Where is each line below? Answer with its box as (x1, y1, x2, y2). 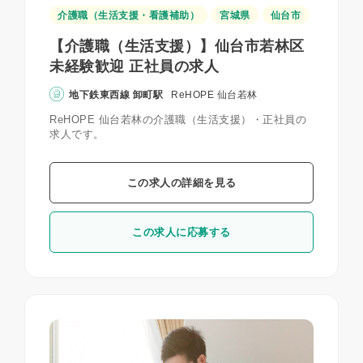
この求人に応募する (132, 226, 231, 239)
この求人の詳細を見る (126, 177, 237, 190)
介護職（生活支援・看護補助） (58, 10, 199, 22)
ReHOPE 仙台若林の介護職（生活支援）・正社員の (49, 113, 306, 126)
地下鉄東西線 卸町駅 (69, 89, 163, 101)
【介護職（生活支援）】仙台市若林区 (49, 38, 305, 55)
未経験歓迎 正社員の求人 (49, 58, 219, 75)
